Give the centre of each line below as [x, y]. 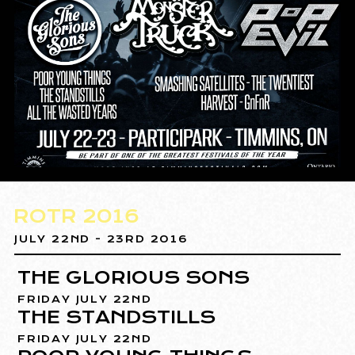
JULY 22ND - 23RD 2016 [101, 239]
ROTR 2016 [77, 216]
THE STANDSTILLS [117, 317]
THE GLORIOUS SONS [134, 277]
